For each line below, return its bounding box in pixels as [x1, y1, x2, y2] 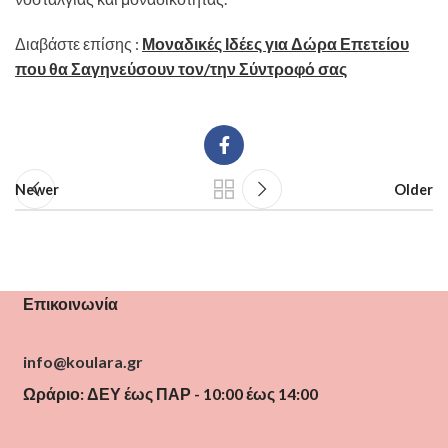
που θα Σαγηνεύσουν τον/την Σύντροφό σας [15, 59, 347, 78]
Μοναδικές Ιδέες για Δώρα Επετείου [142, 34, 409, 53]
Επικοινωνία [23, 294, 118, 313]
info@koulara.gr [23, 352, 143, 371]
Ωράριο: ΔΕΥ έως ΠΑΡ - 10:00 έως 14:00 [23, 384, 318, 403]
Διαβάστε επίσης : [15, 34, 142, 53]
